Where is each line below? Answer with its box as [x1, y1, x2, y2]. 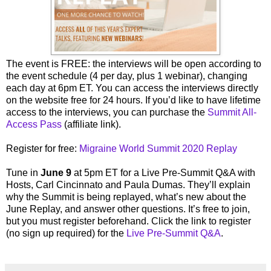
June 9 [41, 168, 71, 178]
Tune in [6, 168, 41, 178]
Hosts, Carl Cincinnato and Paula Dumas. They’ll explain [6, 180, 250, 191]
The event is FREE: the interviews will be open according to [6, 59, 261, 70]
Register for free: [6, 143, 79, 154]
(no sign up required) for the [6, 228, 126, 239]
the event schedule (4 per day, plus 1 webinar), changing [6, 71, 247, 82]
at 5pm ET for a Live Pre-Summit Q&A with [71, 168, 255, 178]
